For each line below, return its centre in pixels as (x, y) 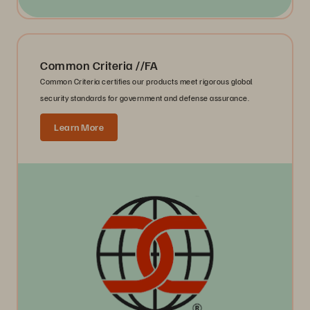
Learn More (79, 127)
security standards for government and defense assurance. (145, 98)
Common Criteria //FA (99, 65)
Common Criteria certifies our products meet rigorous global (146, 81)
